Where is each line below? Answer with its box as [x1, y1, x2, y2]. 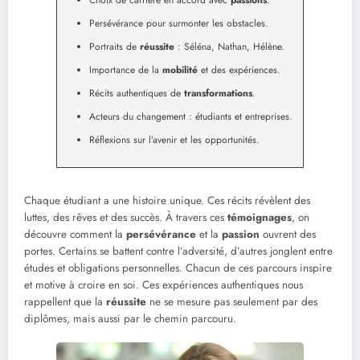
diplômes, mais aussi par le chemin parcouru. [24, 310, 236, 326]
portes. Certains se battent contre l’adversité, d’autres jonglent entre [24, 243, 333, 259]
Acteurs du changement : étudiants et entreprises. [89, 109, 292, 125]
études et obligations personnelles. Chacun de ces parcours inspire [24, 260, 332, 276]
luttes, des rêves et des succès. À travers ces [24, 209, 227, 225]
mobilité [162, 63, 198, 78]
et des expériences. [198, 63, 280, 78]
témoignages [227, 209, 292, 225]
